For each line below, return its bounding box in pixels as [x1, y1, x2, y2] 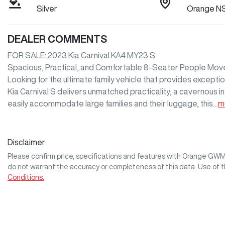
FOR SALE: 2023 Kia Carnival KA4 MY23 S [8, 51, 155, 60]
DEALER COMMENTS [8, 34, 107, 45]
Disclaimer [8, 138, 45, 147]
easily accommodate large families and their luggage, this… [8, 99, 218, 108]
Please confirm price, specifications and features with [8, 153, 182, 160]
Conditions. [8, 174, 44, 181]
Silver [37, 5, 58, 13]
